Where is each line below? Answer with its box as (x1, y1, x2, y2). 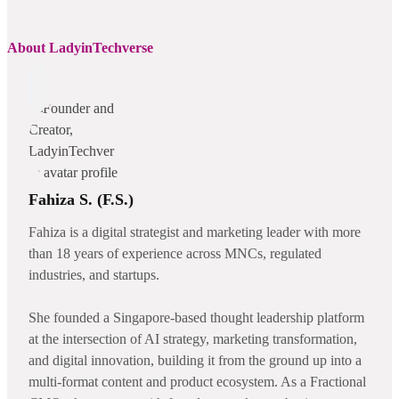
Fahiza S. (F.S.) (28, 190, 134, 208)
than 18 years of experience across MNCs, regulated (28, 245, 322, 261)
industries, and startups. (28, 266, 159, 282)
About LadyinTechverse (7, 39, 153, 55)
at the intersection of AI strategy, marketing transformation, (28, 330, 357, 346)
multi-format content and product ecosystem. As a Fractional (28, 373, 366, 389)
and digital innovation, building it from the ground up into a (28, 352, 362, 368)
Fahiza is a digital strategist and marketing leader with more (28, 224, 361, 240)
